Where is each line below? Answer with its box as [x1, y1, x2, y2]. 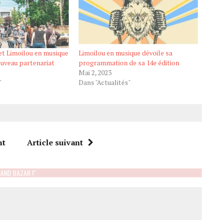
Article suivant [27, 137, 83, 148]
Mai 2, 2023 [78, 68, 111, 78]
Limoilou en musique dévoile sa [78, 48, 172, 58]
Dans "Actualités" [78, 78, 131, 87]
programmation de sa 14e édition [78, 58, 179, 68]
